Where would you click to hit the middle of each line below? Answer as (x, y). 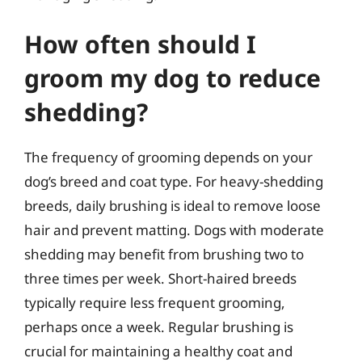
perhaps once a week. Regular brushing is (159, 327)
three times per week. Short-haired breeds (160, 278)
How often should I (140, 44)
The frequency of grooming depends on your (168, 157)
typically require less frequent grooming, (155, 303)
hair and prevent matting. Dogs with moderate (174, 230)
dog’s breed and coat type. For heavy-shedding (174, 181)
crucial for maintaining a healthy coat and (158, 351)
